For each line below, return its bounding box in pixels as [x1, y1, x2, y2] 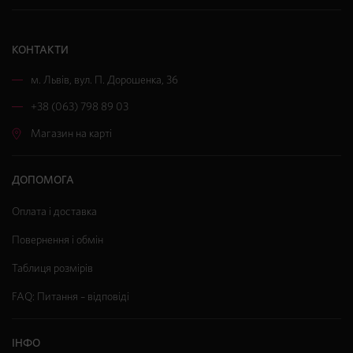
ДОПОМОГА [12, 175, 74, 187]
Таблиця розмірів [12, 263, 93, 275]
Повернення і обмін [12, 235, 103, 247]
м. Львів [31, 75, 69, 87]
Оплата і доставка [12, 206, 97, 218]
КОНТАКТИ [12, 45, 69, 57]
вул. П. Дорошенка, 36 [74, 75, 178, 87]
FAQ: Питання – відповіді [12, 292, 129, 303]
